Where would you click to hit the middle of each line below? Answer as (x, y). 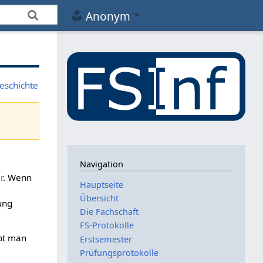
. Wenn (17, 177)
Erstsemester (106, 239)
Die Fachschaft (109, 212)
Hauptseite (102, 184)
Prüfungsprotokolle (119, 252)
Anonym (108, 17)
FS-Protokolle (107, 225)
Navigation (102, 164)
